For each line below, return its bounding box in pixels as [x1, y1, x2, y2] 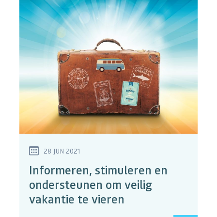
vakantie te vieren [29, 191, 124, 207]
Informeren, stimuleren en [29, 162, 168, 178]
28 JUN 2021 [44, 146, 80, 155]
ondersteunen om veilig [29, 177, 152, 192]
